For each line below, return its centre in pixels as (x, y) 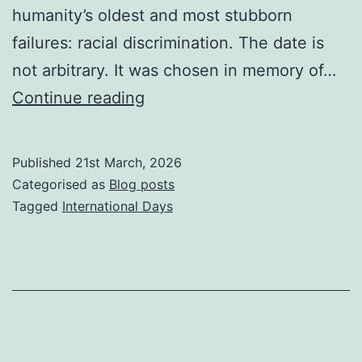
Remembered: (197, 207)
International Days (118, 206)
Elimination (185, 345)
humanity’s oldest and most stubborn (152, 16)
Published (44, 163)
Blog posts (142, 185)
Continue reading (78, 98)
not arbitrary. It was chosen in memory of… (174, 71)
